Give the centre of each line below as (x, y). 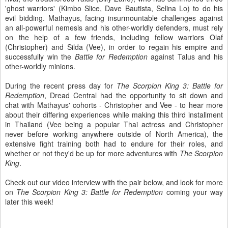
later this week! (29, 202)
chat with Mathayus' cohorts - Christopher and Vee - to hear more (114, 105)
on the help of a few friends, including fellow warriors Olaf (114, 37)
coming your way (193, 192)
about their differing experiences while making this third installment (114, 115)
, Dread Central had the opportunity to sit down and (134, 95)
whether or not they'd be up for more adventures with (92, 153)
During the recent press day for (61, 85)
